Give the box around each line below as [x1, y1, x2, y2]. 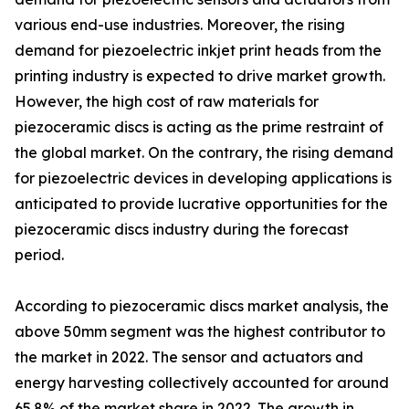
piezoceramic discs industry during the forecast [15, 220, 349, 239]
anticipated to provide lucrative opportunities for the [15, 194, 388, 214]
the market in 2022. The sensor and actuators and [15, 348, 363, 367]
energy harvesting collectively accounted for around [15, 373, 389, 393]
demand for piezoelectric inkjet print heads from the [15, 41, 382, 60]
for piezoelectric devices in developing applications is [15, 169, 392, 188]
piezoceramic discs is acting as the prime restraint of [15, 118, 383, 137]
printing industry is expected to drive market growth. [15, 67, 385, 86]
